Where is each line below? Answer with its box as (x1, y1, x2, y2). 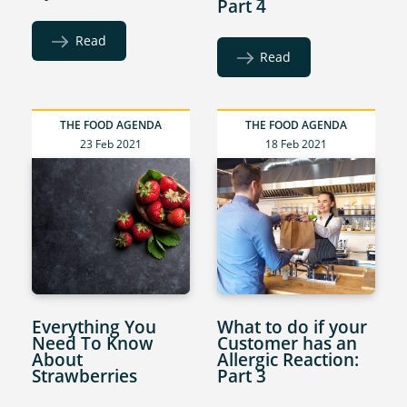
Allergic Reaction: (217, 348, 359, 372)
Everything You (32, 315, 157, 339)
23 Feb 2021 (80, 136, 143, 153)
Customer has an (217, 332, 357, 355)
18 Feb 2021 (264, 136, 327, 153)
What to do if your (217, 315, 367, 339)
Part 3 (217, 364, 266, 388)
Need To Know (32, 332, 154, 355)
